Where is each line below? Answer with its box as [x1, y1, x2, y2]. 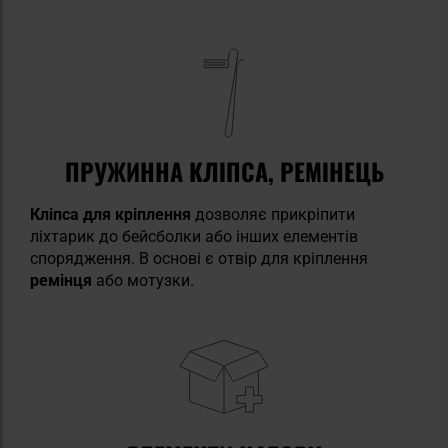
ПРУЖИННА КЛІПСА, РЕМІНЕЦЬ [64, 152, 384, 189]
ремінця [30, 270, 96, 290]
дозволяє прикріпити [191, 204, 355, 224]
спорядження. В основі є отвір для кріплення [30, 248, 368, 268]
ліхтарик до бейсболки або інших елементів [30, 226, 358, 246]
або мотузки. [96, 270, 194, 290]
